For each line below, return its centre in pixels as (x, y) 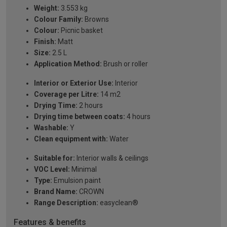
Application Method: (68, 64)
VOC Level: (52, 169)
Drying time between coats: (80, 117)
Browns (96, 20)
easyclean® (118, 203)
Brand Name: (56, 192)
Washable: (51, 128)
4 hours (138, 117)
